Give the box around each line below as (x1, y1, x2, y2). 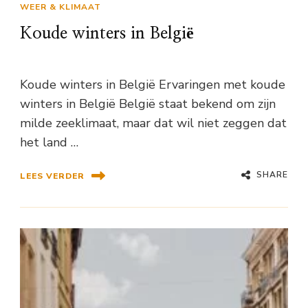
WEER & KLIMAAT (20, 1, 101, 13)
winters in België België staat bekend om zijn (20, 96, 276, 113)
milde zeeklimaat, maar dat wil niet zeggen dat (20, 115, 287, 132)
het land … (20, 134, 78, 151)
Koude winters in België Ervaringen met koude (20, 76, 285, 93)
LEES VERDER (20, 170, 85, 181)
